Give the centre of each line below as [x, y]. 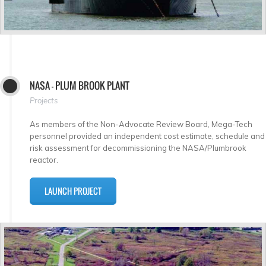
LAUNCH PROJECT [73, 191]
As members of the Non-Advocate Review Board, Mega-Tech [141, 124]
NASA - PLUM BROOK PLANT [80, 85]
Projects [44, 100]
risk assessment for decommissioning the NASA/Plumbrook [138, 148]
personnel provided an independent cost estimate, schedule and [147, 136]
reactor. [44, 159]
